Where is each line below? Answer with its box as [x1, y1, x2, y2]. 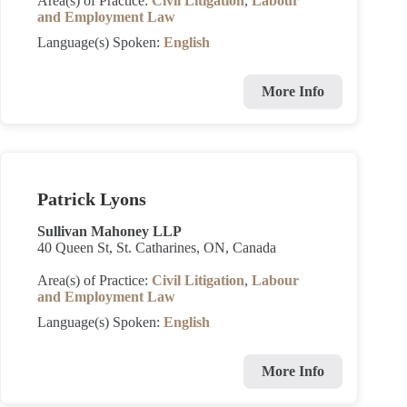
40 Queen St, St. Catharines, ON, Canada [37, 240, 276, 255]
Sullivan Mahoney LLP [37, 223, 182, 239]
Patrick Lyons [37, 189, 146, 209]
